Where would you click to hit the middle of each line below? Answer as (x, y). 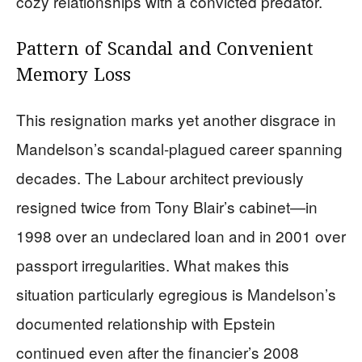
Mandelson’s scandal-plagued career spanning (179, 148)
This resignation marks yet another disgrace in (176, 119)
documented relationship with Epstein (146, 322)
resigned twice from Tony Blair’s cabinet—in (167, 206)
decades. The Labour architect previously (160, 177)
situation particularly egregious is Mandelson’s (176, 293)
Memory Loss (74, 76)
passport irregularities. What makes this (153, 264)
